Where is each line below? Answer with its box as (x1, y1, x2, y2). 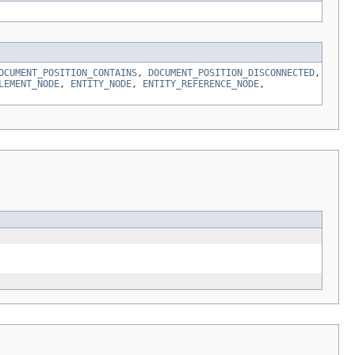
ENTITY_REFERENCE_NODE (143, 78, 259, 90)
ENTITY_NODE (71, 78, 132, 90)
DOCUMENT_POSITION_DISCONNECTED (148, 67, 315, 79)
